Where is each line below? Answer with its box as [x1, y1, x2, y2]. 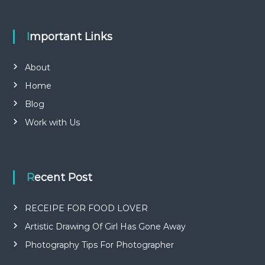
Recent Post [34, 170, 92, 184]
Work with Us [24, 117, 80, 128]
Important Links [29, 30, 112, 43]
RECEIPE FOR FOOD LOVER [24, 202, 148, 214]
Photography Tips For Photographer [24, 239, 174, 250]
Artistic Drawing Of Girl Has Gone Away [24, 221, 186, 232]
